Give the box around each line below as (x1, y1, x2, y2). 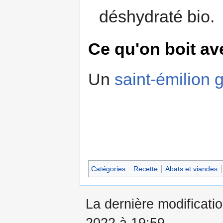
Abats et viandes (165, 165, 218, 173)
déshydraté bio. (99, 6, 215, 26)
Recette (133, 165, 158, 173)
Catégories (91, 165, 125, 173)
